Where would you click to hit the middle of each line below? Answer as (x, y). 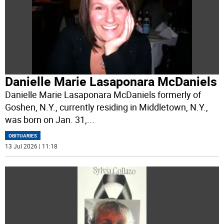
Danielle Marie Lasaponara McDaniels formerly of (103, 95)
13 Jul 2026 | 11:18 (31, 146)
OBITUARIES (23, 136)
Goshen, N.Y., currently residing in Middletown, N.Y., (107, 107)
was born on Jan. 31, (46, 120)
